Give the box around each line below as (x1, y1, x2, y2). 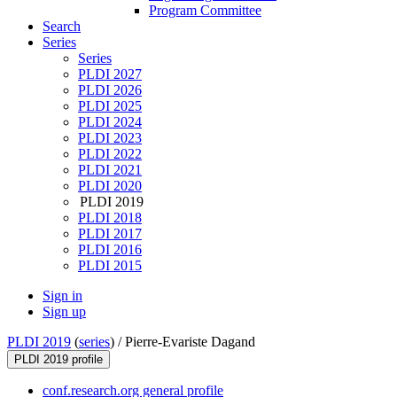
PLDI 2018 (78, 210, 142, 226)
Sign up (43, 304, 86, 320)
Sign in (43, 288, 82, 304)
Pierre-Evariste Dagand (125, 334, 255, 350)
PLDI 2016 (78, 242, 142, 258)
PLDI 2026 (78, 82, 142, 98)
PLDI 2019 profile (14, 353, 103, 367)
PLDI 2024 (78, 114, 142, 130)
